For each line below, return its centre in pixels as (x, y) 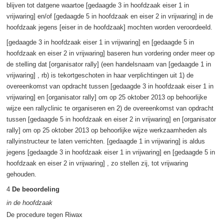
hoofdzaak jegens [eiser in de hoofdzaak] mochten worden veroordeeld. (109, 27)
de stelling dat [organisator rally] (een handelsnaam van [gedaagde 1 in (108, 64)
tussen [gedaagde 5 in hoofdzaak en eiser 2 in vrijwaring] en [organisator (111, 119)
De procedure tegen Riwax (44, 214)
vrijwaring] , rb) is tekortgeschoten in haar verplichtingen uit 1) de (100, 75)
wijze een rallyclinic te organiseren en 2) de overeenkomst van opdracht (110, 108)
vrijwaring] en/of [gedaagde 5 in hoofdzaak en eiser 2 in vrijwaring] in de (109, 16)
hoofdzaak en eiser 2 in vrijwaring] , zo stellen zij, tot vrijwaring (97, 163)
